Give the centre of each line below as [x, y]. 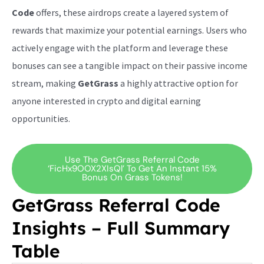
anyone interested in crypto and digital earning [106, 100]
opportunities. [41, 118]
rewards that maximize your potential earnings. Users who [129, 30]
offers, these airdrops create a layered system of [131, 12]
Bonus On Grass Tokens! [132, 177]
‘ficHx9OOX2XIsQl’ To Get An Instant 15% [132, 168]
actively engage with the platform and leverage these [120, 47]
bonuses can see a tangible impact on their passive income [130, 65]
